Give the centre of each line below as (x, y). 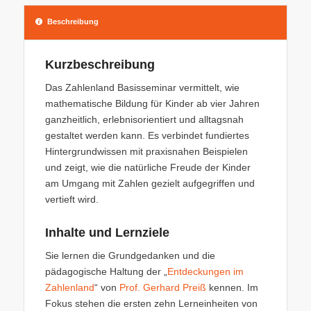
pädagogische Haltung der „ (106, 271)
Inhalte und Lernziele (107, 232)
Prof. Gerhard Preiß (162, 287)
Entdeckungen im (205, 271)
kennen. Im (232, 287)
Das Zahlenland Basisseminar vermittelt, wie (142, 87)
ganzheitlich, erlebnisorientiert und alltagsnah (144, 119)
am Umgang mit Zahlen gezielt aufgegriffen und (150, 183)
